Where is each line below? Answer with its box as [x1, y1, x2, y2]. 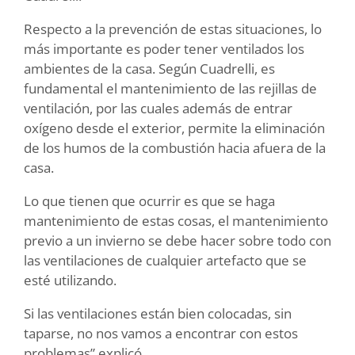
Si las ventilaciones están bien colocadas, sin [24, 303, 292, 323]
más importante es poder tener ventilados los [24, 39, 304, 58]
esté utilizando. [24, 270, 116, 289]
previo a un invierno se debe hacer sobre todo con [24, 231, 331, 250]
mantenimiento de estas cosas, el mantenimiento [24, 211, 328, 230]
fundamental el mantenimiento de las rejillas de [24, 78, 317, 97]
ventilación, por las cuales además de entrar [24, 98, 292, 117]
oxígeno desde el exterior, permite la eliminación [24, 118, 325, 137]
